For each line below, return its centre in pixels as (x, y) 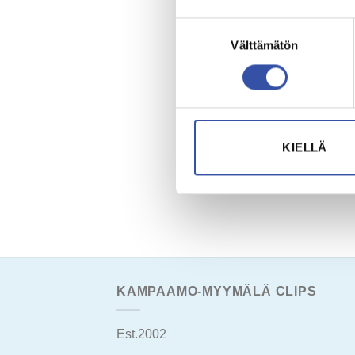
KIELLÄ (305, 147)
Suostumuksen (215, 27)
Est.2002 (141, 334)
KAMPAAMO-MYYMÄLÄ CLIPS (217, 291)
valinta (192, 46)
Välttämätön (265, 45)
